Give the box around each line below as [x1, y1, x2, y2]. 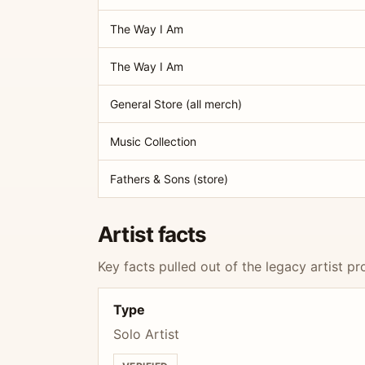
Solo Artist [113, 326, 179, 342]
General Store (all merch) [110, 97, 242, 111]
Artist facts [98, 222, 207, 247]
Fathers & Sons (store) [110, 172, 228, 186]
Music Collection [110, 134, 196, 148]
